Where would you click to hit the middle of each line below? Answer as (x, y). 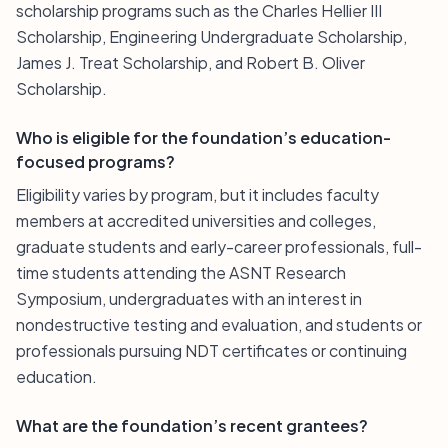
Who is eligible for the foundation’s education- (203, 137)
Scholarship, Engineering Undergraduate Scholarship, (211, 36)
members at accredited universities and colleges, (196, 220)
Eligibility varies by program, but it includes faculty (197, 194)
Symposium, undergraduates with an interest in (189, 298)
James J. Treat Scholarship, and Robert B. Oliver (190, 62)
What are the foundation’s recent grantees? (192, 425)
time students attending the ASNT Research (181, 272)
